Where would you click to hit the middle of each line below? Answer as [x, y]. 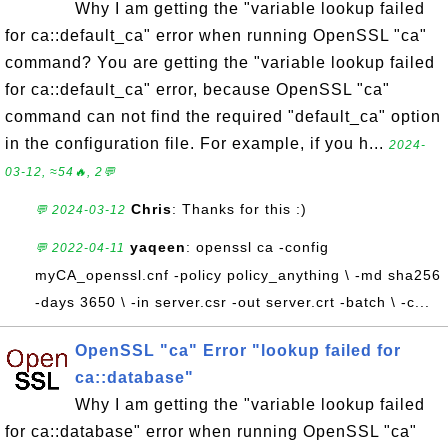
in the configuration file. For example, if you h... [197, 143]
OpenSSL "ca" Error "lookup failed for [238, 350]
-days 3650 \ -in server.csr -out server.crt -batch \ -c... [232, 302]
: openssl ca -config [257, 247]
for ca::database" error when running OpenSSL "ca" [211, 431]
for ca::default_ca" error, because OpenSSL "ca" [197, 89]
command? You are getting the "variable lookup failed [220, 62]
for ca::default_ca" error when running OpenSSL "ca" [216, 35]
